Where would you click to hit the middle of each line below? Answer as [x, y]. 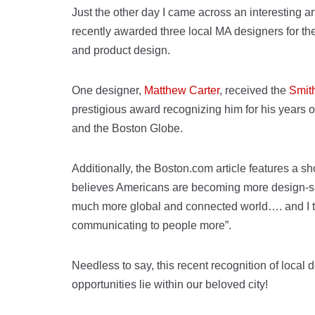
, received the [254, 90]
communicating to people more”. [152, 225]
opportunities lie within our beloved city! [170, 284]
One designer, [108, 90]
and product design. [121, 50]
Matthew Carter [182, 90]
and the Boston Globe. [127, 128]
